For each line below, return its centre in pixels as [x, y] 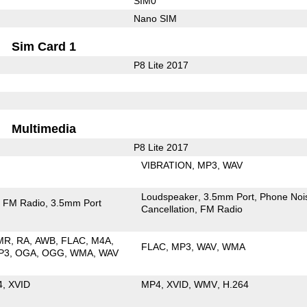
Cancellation [168, 209]
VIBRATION [167, 165]
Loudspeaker [170, 196]
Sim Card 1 [44, 46]
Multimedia [44, 128]
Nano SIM [155, 18]
